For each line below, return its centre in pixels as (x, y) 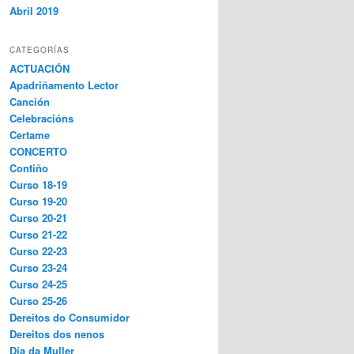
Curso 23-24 (38, 268)
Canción (30, 102)
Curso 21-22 (38, 235)
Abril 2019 (34, 10)
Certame (30, 135)
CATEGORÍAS (40, 50)
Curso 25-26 (38, 301)
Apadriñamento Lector (64, 85)
